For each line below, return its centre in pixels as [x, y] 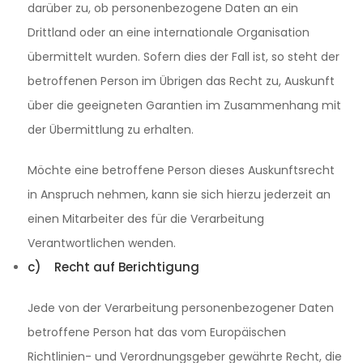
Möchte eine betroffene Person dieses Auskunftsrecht [181, 170]
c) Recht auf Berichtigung [113, 267]
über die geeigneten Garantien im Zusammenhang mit [184, 105]
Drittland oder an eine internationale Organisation [169, 32]
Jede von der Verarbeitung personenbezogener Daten [181, 308]
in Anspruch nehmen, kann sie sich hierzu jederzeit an [179, 194]
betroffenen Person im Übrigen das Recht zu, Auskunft [181, 81]
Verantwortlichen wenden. [102, 243]
